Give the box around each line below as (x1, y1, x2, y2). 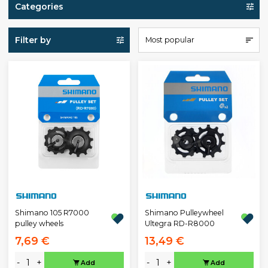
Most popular (145, 35, 194, 44)
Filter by (14, 34, 51, 45)
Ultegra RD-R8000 (144, 219, 215, 228)
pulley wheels (14, 219, 63, 228)
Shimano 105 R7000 (14, 208, 89, 217)
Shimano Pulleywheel (144, 208, 224, 217)
